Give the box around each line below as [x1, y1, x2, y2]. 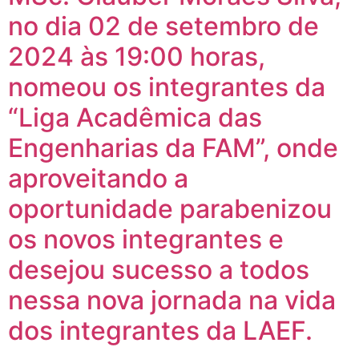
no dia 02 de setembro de [8, 10, 319, 42]
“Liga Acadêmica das [8, 102, 262, 134]
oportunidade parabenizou [8, 193, 332, 225]
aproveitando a [8, 163, 188, 195]
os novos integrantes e [8, 224, 284, 256]
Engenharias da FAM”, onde [8, 132, 338, 164]
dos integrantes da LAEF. [8, 315, 313, 347]
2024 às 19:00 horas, [8, 41, 265, 73]
